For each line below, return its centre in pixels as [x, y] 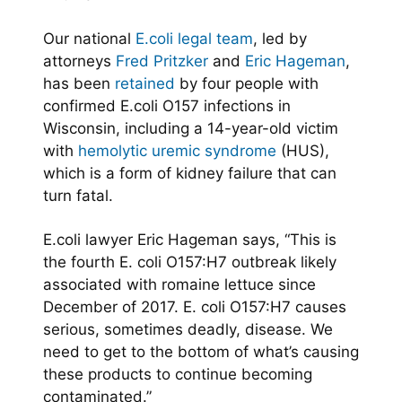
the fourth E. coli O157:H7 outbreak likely [190, 262]
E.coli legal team [194, 38]
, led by [280, 38]
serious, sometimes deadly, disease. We [188, 329]
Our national [89, 38]
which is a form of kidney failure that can [190, 173]
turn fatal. [78, 195]
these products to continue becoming [178, 374]
